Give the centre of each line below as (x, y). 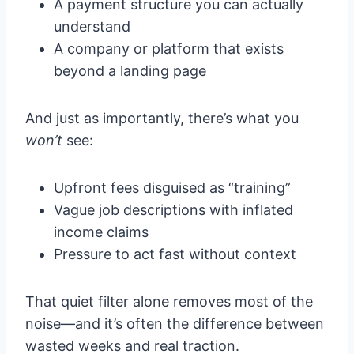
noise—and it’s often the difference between (175, 324)
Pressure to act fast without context (175, 254)
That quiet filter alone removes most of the (169, 302)
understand (92, 27)
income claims (101, 232)
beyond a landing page (130, 71)
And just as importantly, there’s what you (162, 119)
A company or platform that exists (169, 49)
